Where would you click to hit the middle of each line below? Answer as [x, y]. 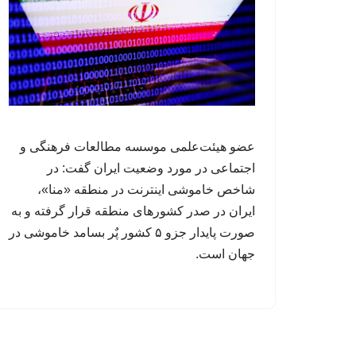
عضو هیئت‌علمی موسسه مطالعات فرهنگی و [137, 147]
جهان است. [225, 254]
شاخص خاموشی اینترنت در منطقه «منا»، [146, 190]
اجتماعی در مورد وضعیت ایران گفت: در [151, 168]
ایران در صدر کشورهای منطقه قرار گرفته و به [133, 211]
